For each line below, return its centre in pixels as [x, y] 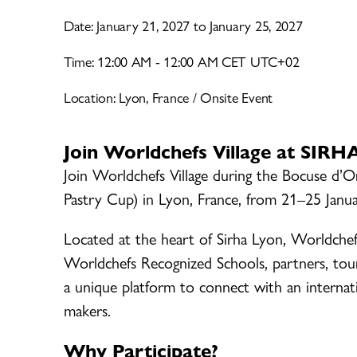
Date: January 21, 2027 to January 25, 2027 [183, 25]
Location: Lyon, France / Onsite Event [169, 96]
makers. [87, 309]
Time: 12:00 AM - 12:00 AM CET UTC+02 [182, 61]
